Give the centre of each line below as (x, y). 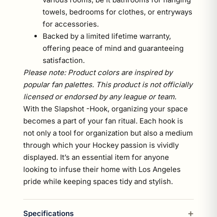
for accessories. (71, 24)
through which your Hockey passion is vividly (101, 145)
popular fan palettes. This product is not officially (108, 85)
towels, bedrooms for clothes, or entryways (117, 12)
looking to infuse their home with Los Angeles (102, 169)
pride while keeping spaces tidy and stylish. (98, 181)
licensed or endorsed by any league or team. (100, 97)
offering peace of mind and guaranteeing (113, 48)
